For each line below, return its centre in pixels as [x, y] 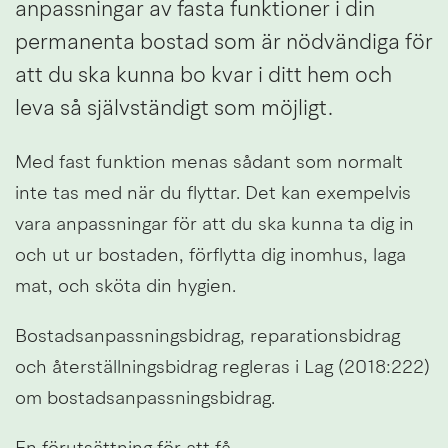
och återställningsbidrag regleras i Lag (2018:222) [222, 368]
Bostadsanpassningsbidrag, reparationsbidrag [207, 337]
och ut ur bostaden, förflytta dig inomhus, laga [210, 256]
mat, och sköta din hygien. [125, 287]
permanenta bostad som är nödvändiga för [224, 42]
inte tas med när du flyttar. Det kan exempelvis [213, 194]
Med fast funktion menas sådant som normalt [209, 163]
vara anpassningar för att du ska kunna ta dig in [214, 225]
